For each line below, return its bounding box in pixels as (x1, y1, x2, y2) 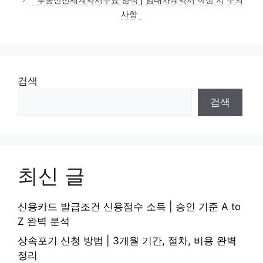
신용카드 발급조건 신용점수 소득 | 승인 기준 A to (18, 200, 241, 213)
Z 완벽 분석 (18, 215, 70, 227)
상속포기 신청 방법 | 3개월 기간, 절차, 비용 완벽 (18, 235, 237, 247)
